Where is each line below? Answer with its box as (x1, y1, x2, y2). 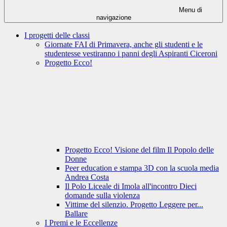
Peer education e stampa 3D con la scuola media (65, 164, 219, 173)
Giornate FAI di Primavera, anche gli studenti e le (45, 40, 203, 49)
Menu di (177, 6, 202, 14)
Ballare (65, 209, 88, 218)
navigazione (96, 14, 131, 22)
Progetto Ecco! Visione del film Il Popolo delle (65, 145, 214, 155)
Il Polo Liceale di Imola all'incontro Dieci (65, 182, 197, 191)
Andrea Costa (65, 173, 109, 182)
